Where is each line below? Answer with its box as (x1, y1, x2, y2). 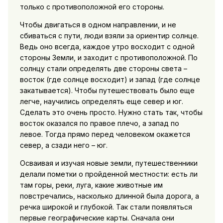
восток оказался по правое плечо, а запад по (19, 119, 179, 128)
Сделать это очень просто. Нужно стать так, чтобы (19, 108, 203, 117)
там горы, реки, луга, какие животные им (19, 181, 163, 190)
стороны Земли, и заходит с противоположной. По (19, 53, 198, 62)
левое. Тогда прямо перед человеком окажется (19, 130, 190, 139)
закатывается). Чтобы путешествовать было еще (19, 86, 195, 95)
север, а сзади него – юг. (19, 141, 108, 150)
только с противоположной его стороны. (19, 2, 164, 11)
